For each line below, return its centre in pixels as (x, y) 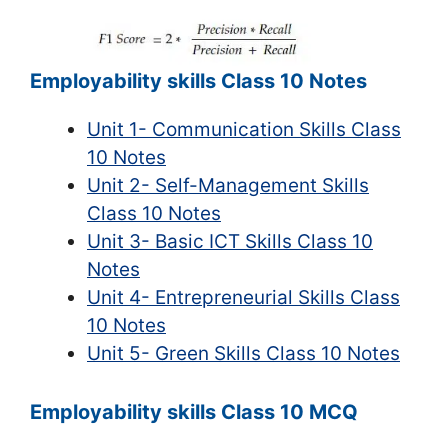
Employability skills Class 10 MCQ (194, 411)
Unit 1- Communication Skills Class (244, 129)
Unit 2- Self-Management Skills (228, 185)
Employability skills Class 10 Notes (198, 81)
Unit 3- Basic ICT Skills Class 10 (230, 241)
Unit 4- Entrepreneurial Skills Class (243, 297)
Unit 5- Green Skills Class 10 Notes (243, 353)
